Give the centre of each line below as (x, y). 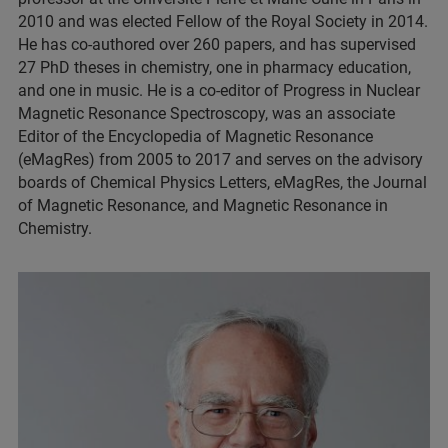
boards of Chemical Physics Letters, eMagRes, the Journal (222, 182)
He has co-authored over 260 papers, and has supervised (217, 44)
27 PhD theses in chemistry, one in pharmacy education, (214, 67)
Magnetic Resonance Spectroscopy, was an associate (206, 113)
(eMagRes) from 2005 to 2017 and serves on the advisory (220, 159)
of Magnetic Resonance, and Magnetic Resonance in (203, 205)
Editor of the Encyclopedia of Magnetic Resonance (195, 136)
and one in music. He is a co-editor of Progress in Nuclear (219, 90)
